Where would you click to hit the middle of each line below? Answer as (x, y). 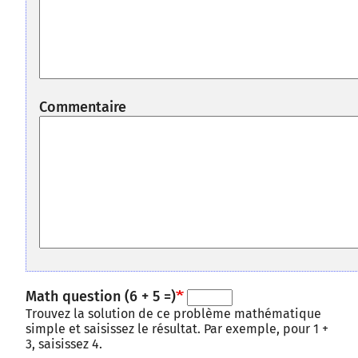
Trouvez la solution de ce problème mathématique (173, 313)
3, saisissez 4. (64, 344)
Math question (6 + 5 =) (101, 296)
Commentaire (83, 107)
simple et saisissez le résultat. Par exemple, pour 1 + (177, 328)
